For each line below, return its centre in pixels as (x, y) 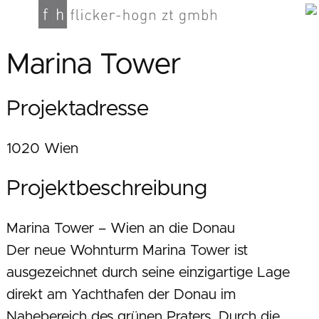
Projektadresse (77, 109)
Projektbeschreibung (106, 189)
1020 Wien (42, 149)
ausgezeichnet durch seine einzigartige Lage (148, 273)
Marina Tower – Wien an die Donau (120, 229)
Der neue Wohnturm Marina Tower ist (127, 251)
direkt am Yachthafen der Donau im (121, 295)
